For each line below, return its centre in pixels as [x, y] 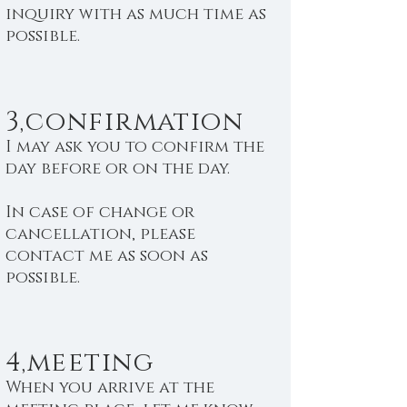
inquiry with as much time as [136, 15]
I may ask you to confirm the [135, 147]
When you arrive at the [110, 388]
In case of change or [100, 213]
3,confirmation [125, 122]
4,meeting [80, 363]
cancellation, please [100, 234]
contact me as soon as [107, 256]
